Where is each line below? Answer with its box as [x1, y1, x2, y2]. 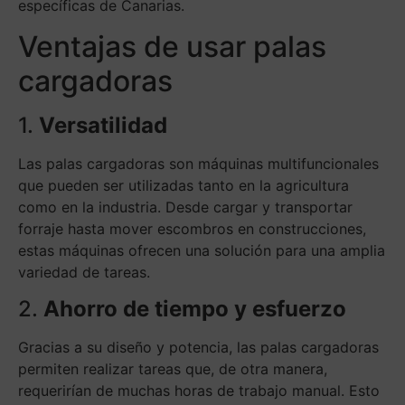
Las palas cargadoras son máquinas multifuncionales [18, 155, 379, 174]
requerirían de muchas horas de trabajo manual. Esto [18, 381, 380, 400]
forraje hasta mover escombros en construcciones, [18, 220, 366, 239]
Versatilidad [39, 112, 167, 139]
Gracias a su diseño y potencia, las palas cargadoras [18, 338, 379, 357]
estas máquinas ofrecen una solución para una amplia [18, 241, 385, 260]
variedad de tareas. [18, 263, 150, 282]
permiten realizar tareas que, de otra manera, [18, 360, 327, 379]
